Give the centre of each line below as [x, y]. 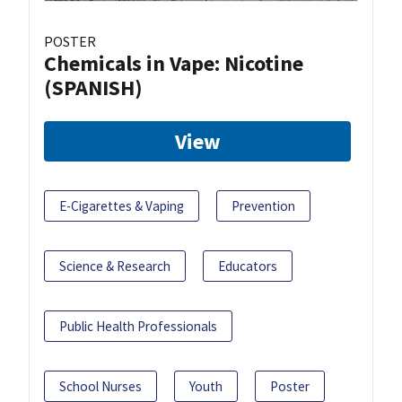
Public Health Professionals [138, 326]
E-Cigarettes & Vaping [122, 205]
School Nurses [100, 386]
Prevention [263, 205]
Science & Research [115, 266]
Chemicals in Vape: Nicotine [174, 63]
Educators [248, 266]
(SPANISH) [93, 87]
